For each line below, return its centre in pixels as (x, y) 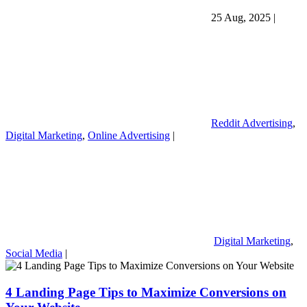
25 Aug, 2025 (242, 17)
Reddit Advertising (252, 123)
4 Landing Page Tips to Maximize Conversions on (146, 292)
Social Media (34, 253)
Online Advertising (129, 135)
